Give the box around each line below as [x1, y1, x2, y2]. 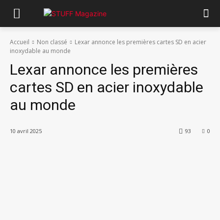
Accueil [10, 38, 29, 46]
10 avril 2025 [10, 127, 42, 135]
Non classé [37, 38, 67, 46]
